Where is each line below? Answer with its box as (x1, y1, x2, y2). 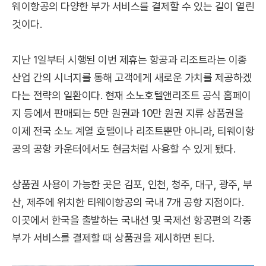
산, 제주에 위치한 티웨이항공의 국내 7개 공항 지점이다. (12, 196, 243, 208)
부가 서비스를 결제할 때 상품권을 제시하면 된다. (12, 232, 214, 244)
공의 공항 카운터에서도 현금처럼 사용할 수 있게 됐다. (12, 142, 235, 155)
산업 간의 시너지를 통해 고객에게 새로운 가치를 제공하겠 (12, 71, 252, 84)
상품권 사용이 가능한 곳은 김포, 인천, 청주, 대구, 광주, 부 (12, 178, 252, 191)
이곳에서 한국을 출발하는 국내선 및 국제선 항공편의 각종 (12, 214, 252, 226)
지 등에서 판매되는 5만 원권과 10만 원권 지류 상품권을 (12, 107, 243, 119)
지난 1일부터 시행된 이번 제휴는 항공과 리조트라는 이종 (12, 53, 247, 66)
